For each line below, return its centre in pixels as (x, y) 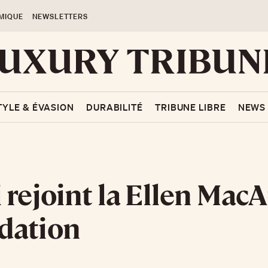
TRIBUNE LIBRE (190, 107)
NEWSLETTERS (60, 16)
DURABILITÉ (114, 107)
